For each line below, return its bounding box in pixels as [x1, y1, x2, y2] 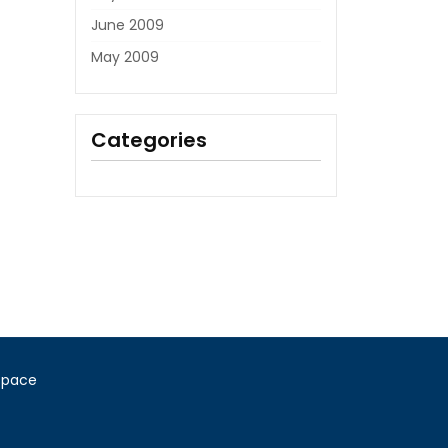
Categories [90, 126, 207, 154]
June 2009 [90, 15, 164, 35]
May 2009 [90, 47, 159, 67]
